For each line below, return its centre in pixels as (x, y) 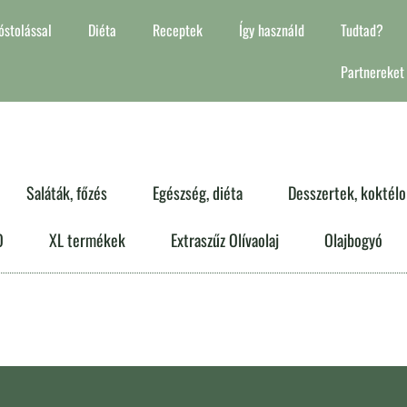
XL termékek (87, 240)
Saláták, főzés (66, 193)
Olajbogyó (353, 240)
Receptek (177, 30)
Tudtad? (362, 30)
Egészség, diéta (197, 193)
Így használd (271, 30)
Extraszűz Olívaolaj (224, 240)
